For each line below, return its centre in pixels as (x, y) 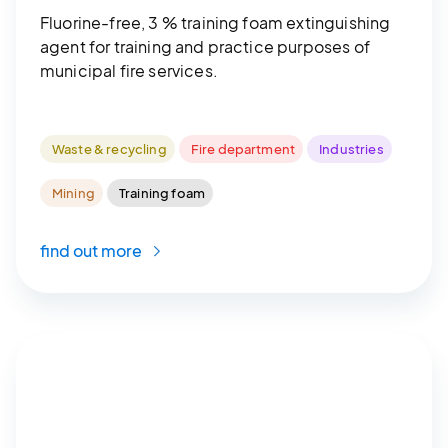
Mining (73, 192)
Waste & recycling (109, 148)
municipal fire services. (129, 70)
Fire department (243, 148)
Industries (351, 148)
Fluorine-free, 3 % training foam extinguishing (215, 22)
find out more (92, 250)
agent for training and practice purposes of (205, 46)
